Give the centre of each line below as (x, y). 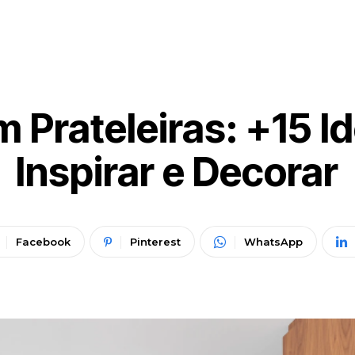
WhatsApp (273, 242)
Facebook (43, 242)
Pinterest (155, 242)
